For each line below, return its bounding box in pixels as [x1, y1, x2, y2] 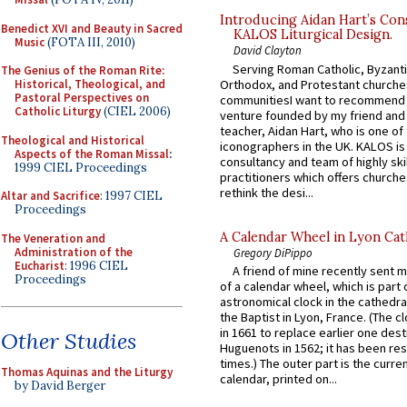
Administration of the [15, 243, 133, 260]
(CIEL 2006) [101, 104, 171, 119]
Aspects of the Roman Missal [15, 145, 169, 162]
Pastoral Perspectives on [15, 90, 149, 105]
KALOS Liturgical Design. [233, 26, 392, 44]
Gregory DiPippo [233, 244, 313, 260]
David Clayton [233, 43, 302, 58]
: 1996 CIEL [65, 257, 128, 273]
